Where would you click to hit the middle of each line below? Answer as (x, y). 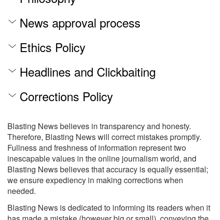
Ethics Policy (53, 47)
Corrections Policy (66, 96)
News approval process (80, 22)
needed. (22, 191)
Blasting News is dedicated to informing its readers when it (109, 207)
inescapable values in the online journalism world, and (102, 158)
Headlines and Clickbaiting (88, 71)
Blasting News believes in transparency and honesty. (99, 126)
